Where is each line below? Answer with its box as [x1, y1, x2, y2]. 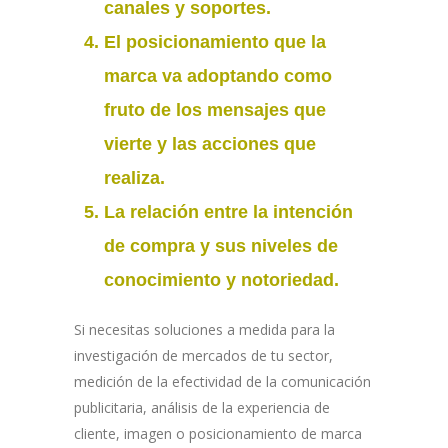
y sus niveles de [195, 235, 338, 256]
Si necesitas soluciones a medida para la [74, 319, 335, 339]
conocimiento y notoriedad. [104, 269, 339, 290]
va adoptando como [157, 65, 332, 86]
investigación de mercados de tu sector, [74, 345, 333, 365]
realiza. [104, 167, 165, 188]
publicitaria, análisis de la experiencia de [74, 397, 330, 417]
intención [273, 201, 353, 222]
